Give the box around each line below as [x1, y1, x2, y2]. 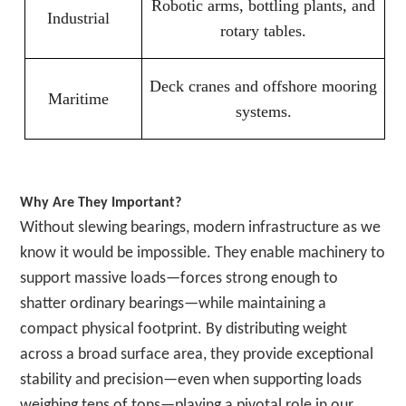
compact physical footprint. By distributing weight [20, 320, 348, 338]
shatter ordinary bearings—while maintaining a [20, 295, 327, 313]
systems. [235, 101, 292, 121]
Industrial [46, 8, 110, 27]
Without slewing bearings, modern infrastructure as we [20, 218, 382, 237]
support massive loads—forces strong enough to [20, 269, 339, 287]
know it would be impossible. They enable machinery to [20, 244, 386, 262]
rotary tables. [220, 21, 307, 40]
